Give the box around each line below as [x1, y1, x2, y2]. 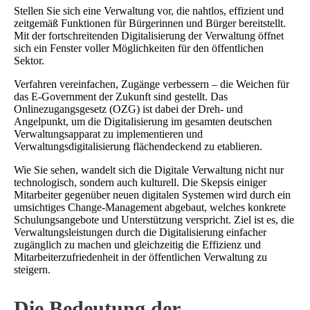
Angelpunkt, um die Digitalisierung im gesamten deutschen [14, 115, 272, 127]
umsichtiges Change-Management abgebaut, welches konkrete [14, 201, 286, 213]
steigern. [14, 263, 51, 275]
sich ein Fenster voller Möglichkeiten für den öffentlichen [14, 42, 264, 54]
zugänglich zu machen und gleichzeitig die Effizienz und [14, 238, 261, 250]
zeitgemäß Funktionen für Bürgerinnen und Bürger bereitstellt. [14, 17, 286, 29]
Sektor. [14, 54, 44, 66]
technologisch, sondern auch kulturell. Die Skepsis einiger [14, 176, 266, 188]
